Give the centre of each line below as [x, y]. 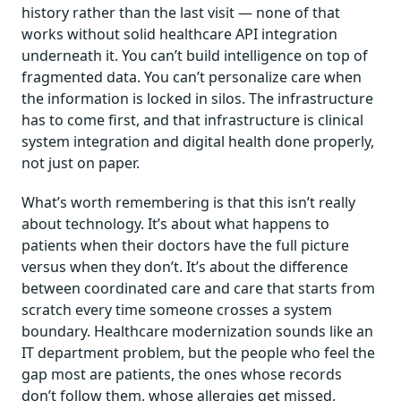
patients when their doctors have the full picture [185, 245]
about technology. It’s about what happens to [175, 223]
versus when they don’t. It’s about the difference [185, 266]
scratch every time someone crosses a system [177, 309]
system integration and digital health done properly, [198, 141]
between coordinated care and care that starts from [198, 288]
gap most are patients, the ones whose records [182, 374]
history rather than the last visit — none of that [181, 12]
